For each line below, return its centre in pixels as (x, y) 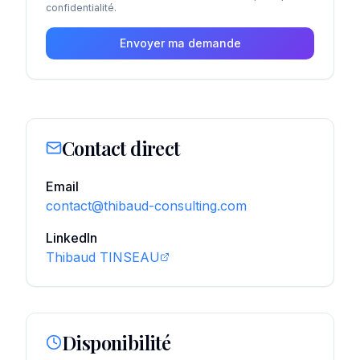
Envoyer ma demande (180, 43)
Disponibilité (117, 342)
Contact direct (121, 148)
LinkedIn (72, 238)
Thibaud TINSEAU (103, 257)
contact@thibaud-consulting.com (146, 206)
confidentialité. (81, 8)
